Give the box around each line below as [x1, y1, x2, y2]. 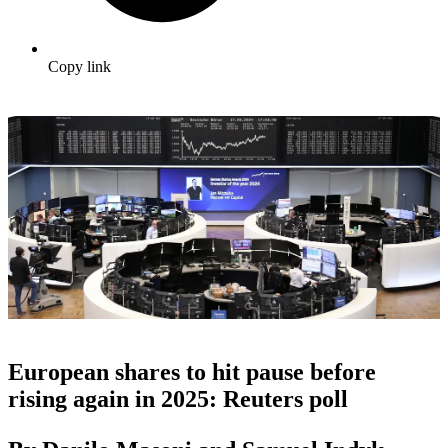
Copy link [48, 58, 111, 76]
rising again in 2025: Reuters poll [8, 385, 348, 412]
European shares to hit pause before [8, 358, 376, 385]
